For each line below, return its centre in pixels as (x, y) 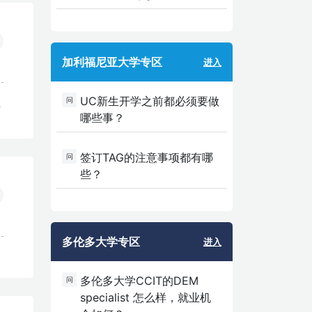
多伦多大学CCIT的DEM (139, 281)
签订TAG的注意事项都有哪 (146, 158)
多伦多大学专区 (101, 242)
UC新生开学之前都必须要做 (149, 101)
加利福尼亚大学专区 (112, 62)
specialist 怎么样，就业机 (145, 298)
